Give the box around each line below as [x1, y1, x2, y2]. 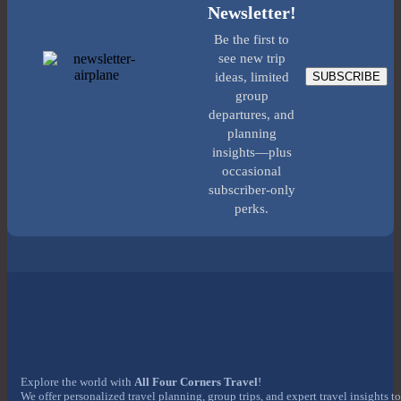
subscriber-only [208, 183, 295, 198]
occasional [222, 164, 281, 179]
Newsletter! [207, 3, 296, 23]
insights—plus [211, 145, 292, 160]
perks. [235, 201, 269, 217]
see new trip [218, 51, 286, 66]
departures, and [209, 107, 294, 123]
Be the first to [214, 32, 289, 47]
